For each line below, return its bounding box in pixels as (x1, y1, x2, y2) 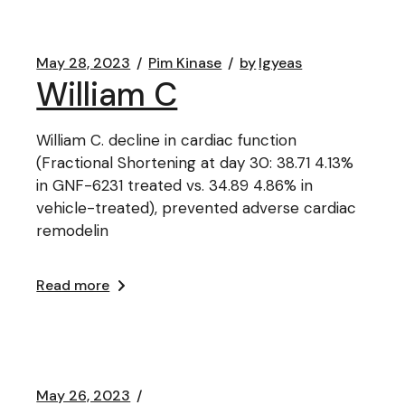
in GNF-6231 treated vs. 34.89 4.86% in (36, 175, 314, 195)
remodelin (36, 221, 109, 240)
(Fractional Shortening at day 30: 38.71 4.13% (36, 153, 354, 173)
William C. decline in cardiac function (36, 130, 297, 150)
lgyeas (259, 53, 303, 72)
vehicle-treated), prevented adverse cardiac (36, 198, 357, 218)
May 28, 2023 (36, 53, 131, 72)
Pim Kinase (148, 53, 222, 72)
